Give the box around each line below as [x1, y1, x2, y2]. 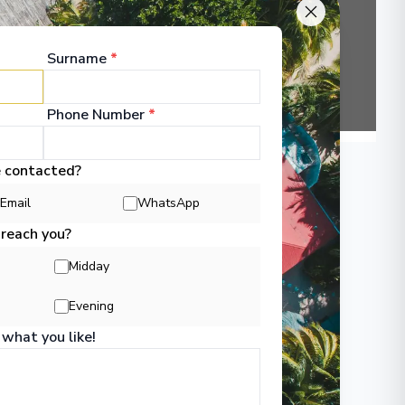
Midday [68, 257, 109, 275]
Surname [46, 48, 107, 69]
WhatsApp [137, 193, 200, 212]
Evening [68, 297, 114, 315]
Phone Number [46, 104, 145, 125]
